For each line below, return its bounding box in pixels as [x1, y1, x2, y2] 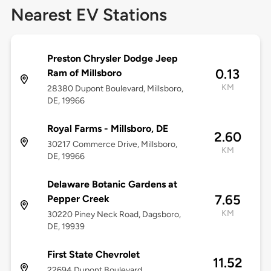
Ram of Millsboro [47, 67, 122, 79]
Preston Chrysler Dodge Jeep [47, 53, 178, 65]
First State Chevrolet [47, 249, 140, 261]
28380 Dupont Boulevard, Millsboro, [47, 83, 183, 94]
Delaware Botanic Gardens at [47, 178, 177, 191]
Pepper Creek [47, 193, 109, 205]
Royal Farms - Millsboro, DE [47, 123, 168, 135]
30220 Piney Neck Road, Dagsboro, [47, 209, 181, 220]
